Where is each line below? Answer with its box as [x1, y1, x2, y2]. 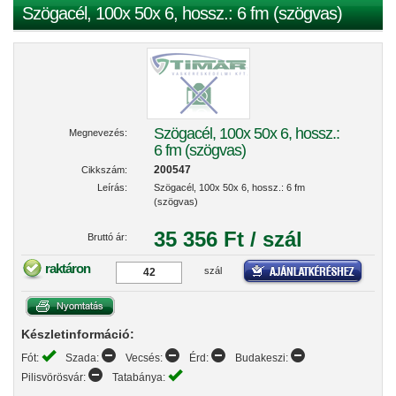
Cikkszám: [81, 164, 127, 175]
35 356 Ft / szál [154, 227, 302, 251]
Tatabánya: [112, 371, 168, 384]
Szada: [65, 352, 102, 364]
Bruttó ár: [88, 232, 127, 242]
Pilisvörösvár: [21, 371, 88, 384]
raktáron [45, 261, 90, 276]
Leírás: [97, 182, 127, 193]
